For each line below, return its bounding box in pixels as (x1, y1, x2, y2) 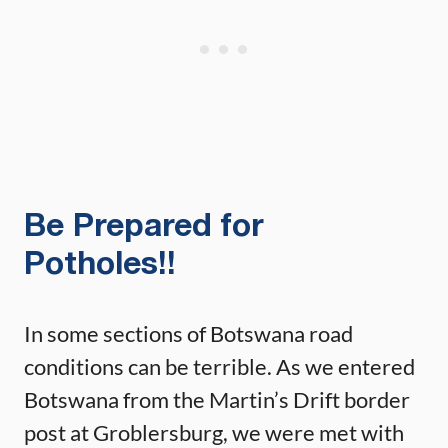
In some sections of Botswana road (24, 319, 353, 347)
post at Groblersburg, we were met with (24, 418, 404, 446)
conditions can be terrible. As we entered (24, 352, 415, 380)
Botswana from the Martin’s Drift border (24, 385, 410, 413)
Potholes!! (24, 250, 176, 280)
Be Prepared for (24, 212, 264, 242)
